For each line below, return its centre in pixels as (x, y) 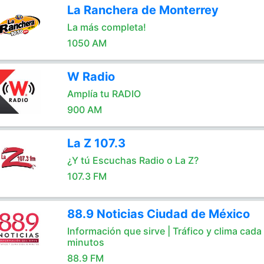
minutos (85, 242)
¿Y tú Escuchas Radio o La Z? (133, 160)
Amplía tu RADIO (104, 94)
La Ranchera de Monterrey (143, 10)
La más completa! (106, 27)
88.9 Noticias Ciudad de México (158, 214)
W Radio (91, 77)
